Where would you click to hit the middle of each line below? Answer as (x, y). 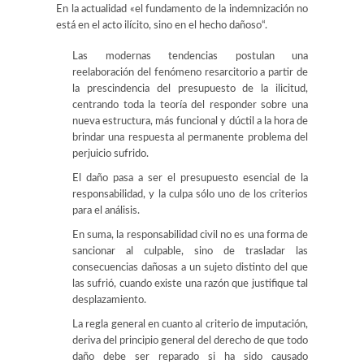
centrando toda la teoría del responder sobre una (190, 105)
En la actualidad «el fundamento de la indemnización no (182, 9)
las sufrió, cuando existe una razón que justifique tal (190, 284)
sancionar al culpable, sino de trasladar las (190, 251)
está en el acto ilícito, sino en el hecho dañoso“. (162, 26)
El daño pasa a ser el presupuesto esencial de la (190, 178)
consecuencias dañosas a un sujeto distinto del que (190, 268)
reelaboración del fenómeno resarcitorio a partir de (190, 73)
